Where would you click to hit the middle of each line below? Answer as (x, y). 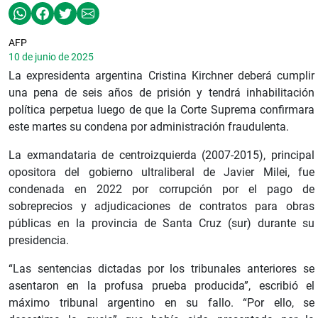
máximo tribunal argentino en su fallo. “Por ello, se (161, 303)
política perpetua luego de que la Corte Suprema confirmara (161, 110)
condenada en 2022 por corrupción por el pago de (161, 190)
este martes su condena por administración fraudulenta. (149, 127)
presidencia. (39, 241)
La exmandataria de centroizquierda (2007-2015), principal (161, 155)
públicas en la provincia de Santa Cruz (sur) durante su (161, 224)
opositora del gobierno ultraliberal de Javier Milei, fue (161, 172)
